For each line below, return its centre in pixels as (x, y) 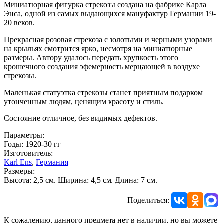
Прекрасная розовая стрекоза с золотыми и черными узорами (108, 39)
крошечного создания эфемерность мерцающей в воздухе (102, 66)
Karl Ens (18, 162)
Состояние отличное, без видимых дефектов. (81, 118)
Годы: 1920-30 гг (32, 144)
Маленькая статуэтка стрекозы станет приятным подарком (103, 92)
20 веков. (19, 22)
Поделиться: (148, 200)
